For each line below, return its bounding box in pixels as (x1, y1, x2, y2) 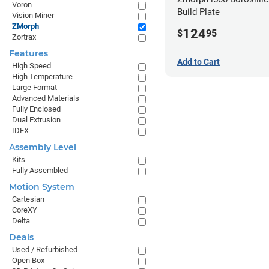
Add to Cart (177, 56, 220, 67)
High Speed (12, 61, 51, 70)
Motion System (9, 181, 74, 192)
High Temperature (12, 72, 73, 81)
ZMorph (12, 22, 39, 31)
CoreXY (12, 205, 37, 214)
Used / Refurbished (12, 245, 77, 254)
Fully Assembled (12, 166, 68, 175)
